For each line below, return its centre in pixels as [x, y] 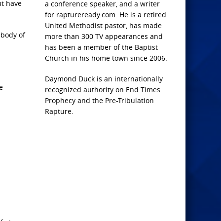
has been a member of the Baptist [101, 47]
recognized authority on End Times [103, 90]
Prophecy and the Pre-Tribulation [99, 100]
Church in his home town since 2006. [106, 58]
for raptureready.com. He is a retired [106, 15]
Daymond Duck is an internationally [104, 79]
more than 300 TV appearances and [104, 36]
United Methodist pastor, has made [103, 25]
